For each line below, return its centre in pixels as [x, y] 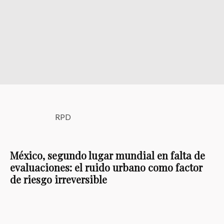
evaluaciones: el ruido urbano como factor [106, 167]
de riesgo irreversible [58, 179]
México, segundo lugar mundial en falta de [107, 155]
